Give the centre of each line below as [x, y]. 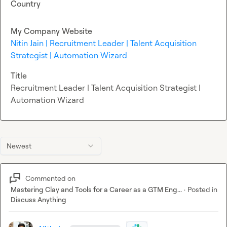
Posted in [202, 190]
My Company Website [51, 31]
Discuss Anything [39, 200]
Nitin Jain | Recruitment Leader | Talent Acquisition [104, 43]
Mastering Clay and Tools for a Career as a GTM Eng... [96, 190]
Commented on [50, 178]
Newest [19, 146]
